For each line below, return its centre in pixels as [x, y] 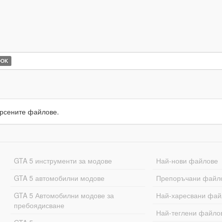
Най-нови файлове [187, 161]
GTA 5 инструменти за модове [63, 161]
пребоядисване [39, 205]
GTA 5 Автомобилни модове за [64, 195]
